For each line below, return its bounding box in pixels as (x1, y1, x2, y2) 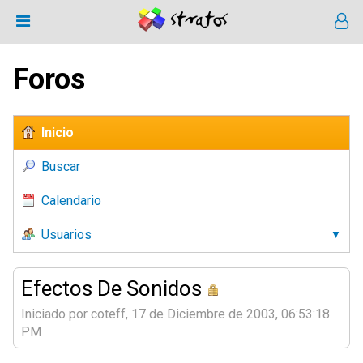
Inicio (41, 125, 74, 140)
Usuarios (41, 227, 92, 242)
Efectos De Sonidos (21, 276, 202, 301)
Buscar (41, 159, 80, 174)
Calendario (41, 193, 101, 208)
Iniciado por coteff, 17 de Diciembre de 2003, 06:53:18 (21, 305, 330, 322)
